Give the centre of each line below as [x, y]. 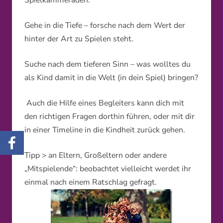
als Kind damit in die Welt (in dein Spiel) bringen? [111, 78]
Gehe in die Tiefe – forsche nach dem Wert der [105, 26]
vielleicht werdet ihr [156, 169]
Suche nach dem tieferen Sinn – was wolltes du [108, 64]
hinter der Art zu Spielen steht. [79, 39]
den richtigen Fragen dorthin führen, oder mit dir [110, 117]
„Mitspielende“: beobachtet [73, 169]
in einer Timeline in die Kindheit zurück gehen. [105, 130]
